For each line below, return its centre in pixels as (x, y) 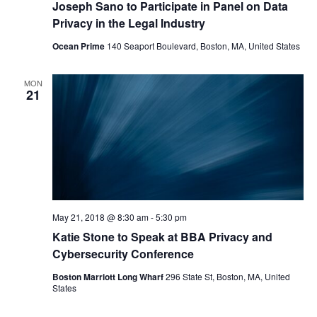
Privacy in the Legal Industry (128, 23)
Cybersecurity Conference (123, 253)
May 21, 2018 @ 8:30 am (100, 217)
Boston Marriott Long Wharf (109, 276)
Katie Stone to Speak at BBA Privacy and (162, 236)
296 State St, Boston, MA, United (227, 276)
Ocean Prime (79, 46)
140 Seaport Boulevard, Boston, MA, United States (203, 46)
